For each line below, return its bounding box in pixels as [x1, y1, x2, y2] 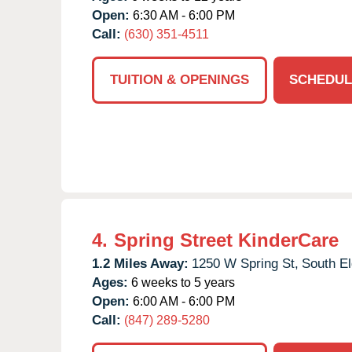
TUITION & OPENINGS [110, 71, 249, 87]
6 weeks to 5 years [128, 275, 235, 289]
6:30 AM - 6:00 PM [130, 8, 235, 22]
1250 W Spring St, [192, 255, 299, 271]
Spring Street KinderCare [114, 229, 339, 251]
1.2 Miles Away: [92, 255, 189, 271]
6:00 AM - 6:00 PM [130, 294, 235, 308]
